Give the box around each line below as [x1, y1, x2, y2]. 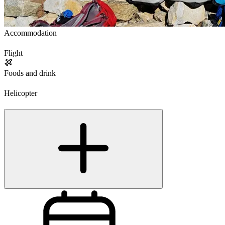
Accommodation [4, 29, 57, 38]
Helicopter [4, 89, 37, 98]
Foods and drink [4, 69, 56, 78]
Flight [4, 49, 23, 58]
